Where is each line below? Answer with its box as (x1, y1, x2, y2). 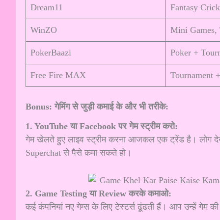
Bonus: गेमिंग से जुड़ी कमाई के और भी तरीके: (26, 102, 168, 112)
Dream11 (30, 2, 63, 13)
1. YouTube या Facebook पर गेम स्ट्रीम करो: (26, 121, 178, 131)
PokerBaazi (30, 48, 71, 58)
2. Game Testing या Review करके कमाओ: (26, 188, 171, 198)
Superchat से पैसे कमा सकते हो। (26, 147, 132, 158)
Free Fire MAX (30, 70, 86, 81)
